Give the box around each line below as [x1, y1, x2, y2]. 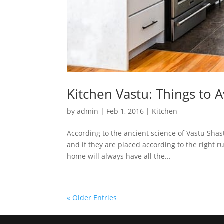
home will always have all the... [67, 151, 171, 161]
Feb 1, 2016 [106, 106, 144, 116]
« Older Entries [67, 193, 117, 203]
